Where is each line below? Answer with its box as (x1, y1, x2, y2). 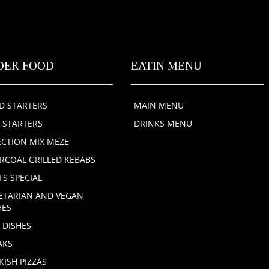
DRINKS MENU (134, 118, 193, 129)
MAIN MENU (134, 100, 184, 111)
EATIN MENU (131, 59, 202, 72)
